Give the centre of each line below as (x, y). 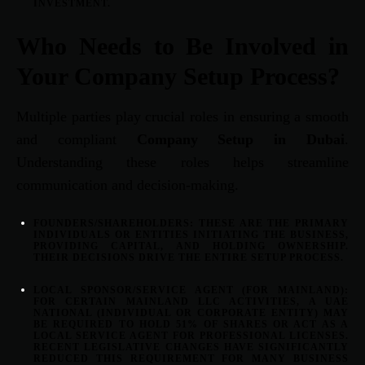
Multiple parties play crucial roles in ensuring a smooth (182, 117)
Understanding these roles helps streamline (182, 163)
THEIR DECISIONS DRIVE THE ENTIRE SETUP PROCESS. (189, 258)
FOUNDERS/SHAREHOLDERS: (114, 224)
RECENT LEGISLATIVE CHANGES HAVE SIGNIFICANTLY (191, 347)
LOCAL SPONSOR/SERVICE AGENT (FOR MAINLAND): (191, 290)
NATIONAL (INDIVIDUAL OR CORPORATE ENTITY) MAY (191, 313)
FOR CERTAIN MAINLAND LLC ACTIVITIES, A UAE (191, 302)
